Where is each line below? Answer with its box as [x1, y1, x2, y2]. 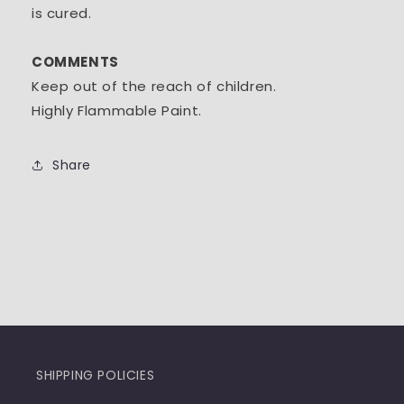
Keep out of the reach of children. [32, 77, 277, 96]
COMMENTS [32, 52, 119, 72]
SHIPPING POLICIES [36, 366, 155, 385]
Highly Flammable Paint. [32, 101, 202, 121]
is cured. [32, 4, 92, 23]
